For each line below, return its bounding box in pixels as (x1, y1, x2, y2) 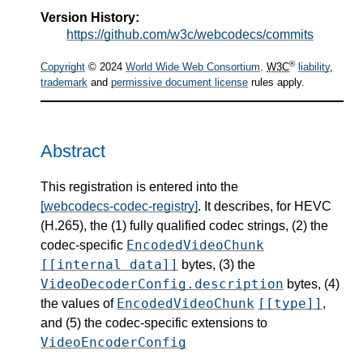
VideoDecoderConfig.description (41, 275, 284, 292)
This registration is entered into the (41, 179, 238, 194)
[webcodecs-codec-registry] (41, 199, 198, 213)
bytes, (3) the (178, 257, 255, 271)
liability (298, 61, 330, 74)
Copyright (41, 61, 85, 74)
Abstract (41, 141, 105, 162)
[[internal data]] (41, 256, 178, 272)
